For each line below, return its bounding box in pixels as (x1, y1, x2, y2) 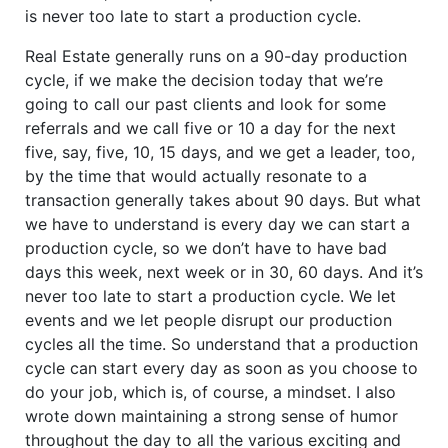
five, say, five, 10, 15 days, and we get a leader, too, (25, 141, 415, 162)
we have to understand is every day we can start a (25, 213, 410, 234)
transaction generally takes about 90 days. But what (25, 189, 421, 210)
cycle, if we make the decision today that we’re (25, 69, 383, 90)
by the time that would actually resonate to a (25, 165, 367, 186)
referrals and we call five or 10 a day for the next (25, 117, 396, 138)
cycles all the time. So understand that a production (25, 333, 418, 354)
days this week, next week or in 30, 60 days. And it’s (25, 261, 423, 282)
